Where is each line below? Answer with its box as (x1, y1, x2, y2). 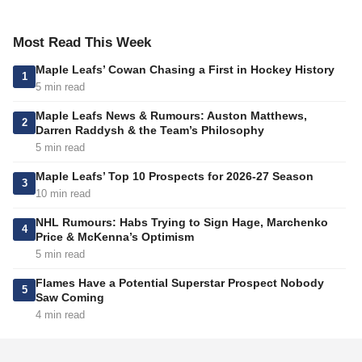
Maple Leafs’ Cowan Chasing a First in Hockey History (36, 63, 335, 77)
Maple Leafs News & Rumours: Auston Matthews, (36, 109, 307, 123)
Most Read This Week (13, 35, 151, 51)
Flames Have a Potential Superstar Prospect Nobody (36, 276, 324, 290)
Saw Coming (36, 291, 104, 305)
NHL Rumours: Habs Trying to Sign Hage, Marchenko (36, 216, 328, 229)
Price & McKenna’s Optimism (36, 230, 194, 244)
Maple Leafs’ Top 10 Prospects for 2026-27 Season (36, 170, 314, 183)
